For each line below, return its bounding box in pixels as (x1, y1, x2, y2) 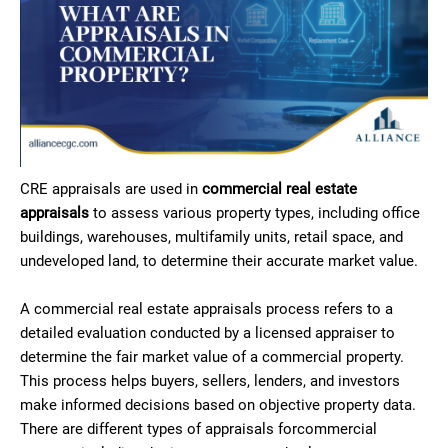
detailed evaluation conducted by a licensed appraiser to (20, 323, 395, 342)
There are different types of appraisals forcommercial (20, 419, 377, 438)
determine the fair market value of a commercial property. (20, 347, 404, 366)
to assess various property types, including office (89, 203, 420, 222)
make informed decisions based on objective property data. (20, 395, 416, 414)
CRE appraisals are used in (20, 179, 202, 198)
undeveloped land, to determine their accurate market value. (20, 251, 418, 270)
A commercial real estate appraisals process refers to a (20, 299, 393, 318)
